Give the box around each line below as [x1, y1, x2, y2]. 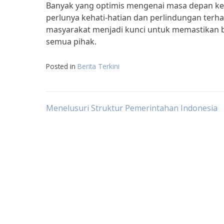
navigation [45, 127, 136, 150]
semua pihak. [46, 36, 96, 47]
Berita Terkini [77, 61, 119, 71]
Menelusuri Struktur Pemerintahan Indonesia [46, 102, 217, 113]
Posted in [46, 61, 77, 71]
